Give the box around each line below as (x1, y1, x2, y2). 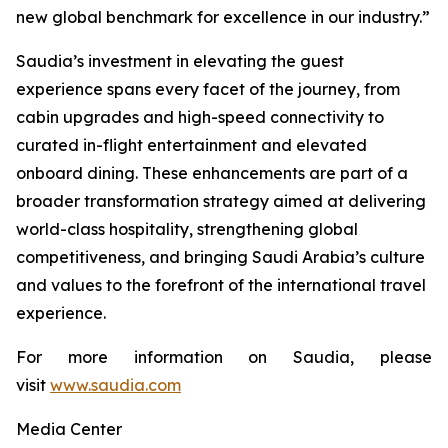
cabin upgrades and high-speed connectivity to (16, 107, 384, 127)
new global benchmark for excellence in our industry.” (16, 7, 430, 27)
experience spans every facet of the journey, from (16, 79, 400, 99)
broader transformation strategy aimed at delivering (16, 191, 426, 211)
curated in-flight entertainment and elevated (16, 135, 367, 155)
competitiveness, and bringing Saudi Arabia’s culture (16, 247, 425, 267)
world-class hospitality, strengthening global (16, 219, 358, 239)
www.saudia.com (50, 375, 181, 395)
